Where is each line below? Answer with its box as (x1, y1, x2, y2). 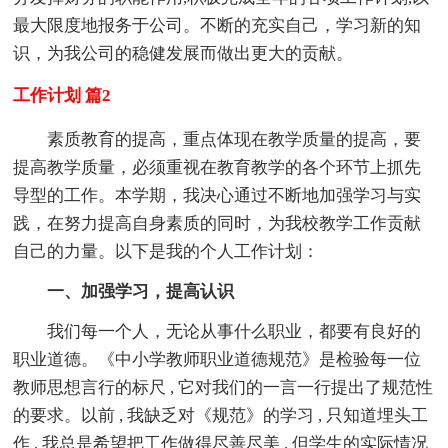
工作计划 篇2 (13, 85, 112, 105)
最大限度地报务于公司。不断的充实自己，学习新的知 (13, 15, 422, 35)
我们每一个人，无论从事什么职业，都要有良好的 (13, 321, 422, 341)
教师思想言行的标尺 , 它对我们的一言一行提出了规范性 (13, 377, 434, 397)
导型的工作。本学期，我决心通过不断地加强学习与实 (13, 185, 422, 205)
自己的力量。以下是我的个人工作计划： (13, 241, 320, 261)
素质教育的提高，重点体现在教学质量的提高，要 (13, 129, 422, 149)
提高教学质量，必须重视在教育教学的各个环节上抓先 (13, 157, 422, 177)
